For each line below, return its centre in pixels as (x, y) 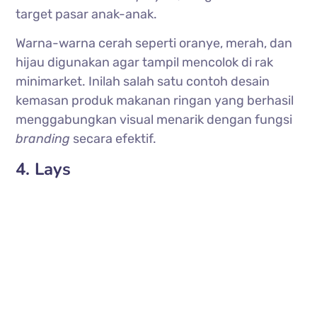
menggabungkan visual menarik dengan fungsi (154, 120)
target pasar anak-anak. (87, 15)
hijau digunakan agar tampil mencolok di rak (145, 63)
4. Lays (44, 169)
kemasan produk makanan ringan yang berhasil (155, 101)
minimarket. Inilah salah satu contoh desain (143, 82)
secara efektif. (114, 139)
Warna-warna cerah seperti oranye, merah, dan (154, 44)
